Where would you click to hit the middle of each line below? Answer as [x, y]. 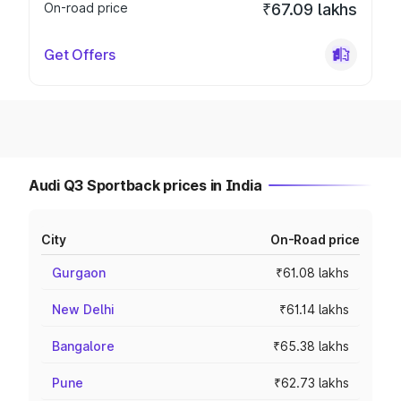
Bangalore [83, 346]
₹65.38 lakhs [311, 346]
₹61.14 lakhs [314, 309]
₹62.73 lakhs [311, 383]
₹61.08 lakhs [312, 273]
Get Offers [80, 55]
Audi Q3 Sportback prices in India [145, 185]
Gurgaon [79, 273]
